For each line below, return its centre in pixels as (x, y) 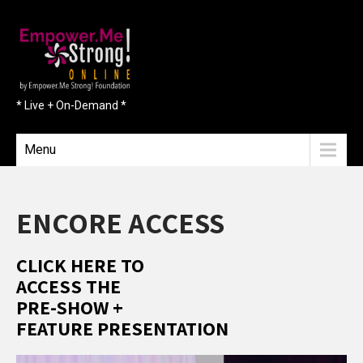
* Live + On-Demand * (71, 105)
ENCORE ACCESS (120, 222)
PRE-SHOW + (70, 307)
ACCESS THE (68, 286)
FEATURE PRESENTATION (122, 328)
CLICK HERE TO (80, 265)
